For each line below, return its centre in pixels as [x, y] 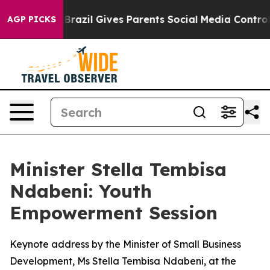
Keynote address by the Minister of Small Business [125, 244]
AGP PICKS [32, 19]
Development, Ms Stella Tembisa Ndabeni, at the [123, 261]
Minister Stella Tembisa [118, 169]
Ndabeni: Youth [81, 191]
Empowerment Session [114, 213]
